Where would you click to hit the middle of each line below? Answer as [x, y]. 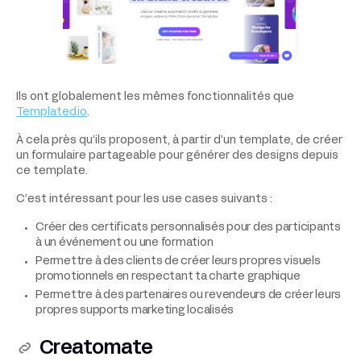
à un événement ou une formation [124, 243]
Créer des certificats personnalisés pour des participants [188, 227]
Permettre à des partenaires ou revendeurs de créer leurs [188, 295]
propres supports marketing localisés [135, 310]
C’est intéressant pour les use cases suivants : [144, 199]
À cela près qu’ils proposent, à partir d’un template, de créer [179, 140]
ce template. [52, 171]
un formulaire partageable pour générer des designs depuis [177, 156]
